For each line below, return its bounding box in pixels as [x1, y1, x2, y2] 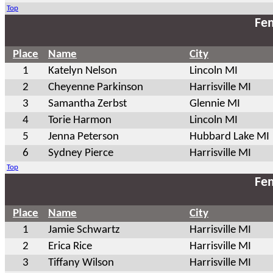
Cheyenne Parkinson [48, 81, 143, 93]
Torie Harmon [48, 114, 112, 126]
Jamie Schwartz [48, 224, 120, 236]
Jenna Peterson [48, 130, 119, 143]
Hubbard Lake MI [190, 130, 269, 143]
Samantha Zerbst [48, 97, 127, 110]
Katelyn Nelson [48, 65, 117, 77]
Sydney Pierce [48, 147, 113, 159]
